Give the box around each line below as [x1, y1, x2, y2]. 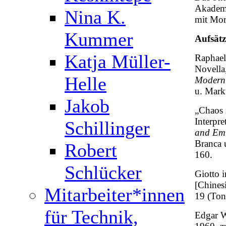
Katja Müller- [65, 51, 171, 72]
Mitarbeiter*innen [44, 184, 185, 205]
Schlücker [65, 162, 142, 183]
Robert [65, 140, 117, 161]
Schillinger [65, 118, 150, 139]
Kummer [65, 29, 133, 50]
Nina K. [65, 7, 126, 28]
